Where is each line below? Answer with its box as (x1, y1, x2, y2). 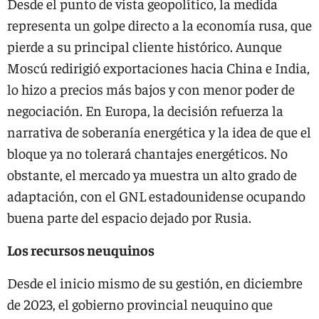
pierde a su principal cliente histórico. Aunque (7, 37, 282, 55)
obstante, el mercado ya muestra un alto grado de (7, 165, 297, 183)
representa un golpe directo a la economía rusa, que (7, 16, 312, 33)
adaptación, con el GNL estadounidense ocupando (7, 187, 305, 204)
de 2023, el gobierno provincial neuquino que (7, 295, 273, 313)
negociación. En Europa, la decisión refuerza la (7, 101, 283, 119)
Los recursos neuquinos (7, 241, 155, 258)
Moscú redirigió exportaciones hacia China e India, (7, 58, 310, 76)
